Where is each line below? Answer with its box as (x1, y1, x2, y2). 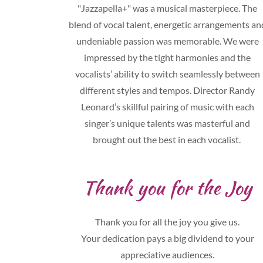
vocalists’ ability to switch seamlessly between (75, 68, 260, 79)
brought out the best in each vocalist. (92, 134, 242, 145)
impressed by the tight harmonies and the (84, 52, 251, 63)
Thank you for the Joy (83, 174, 252, 201)
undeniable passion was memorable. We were (76, 35, 259, 46)
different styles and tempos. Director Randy (80, 85, 255, 96)
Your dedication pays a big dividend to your (80, 232, 254, 244)
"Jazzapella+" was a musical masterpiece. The (77, 2, 258, 14)
